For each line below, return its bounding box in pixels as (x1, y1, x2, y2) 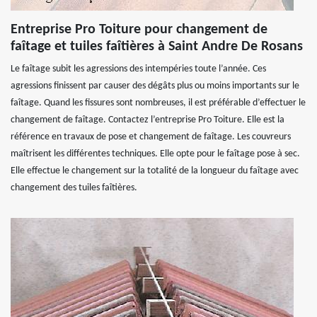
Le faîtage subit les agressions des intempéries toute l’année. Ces (11, 63, 266, 74)
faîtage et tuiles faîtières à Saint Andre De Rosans (11, 39, 303, 54)
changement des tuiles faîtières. (11, 182, 137, 193)
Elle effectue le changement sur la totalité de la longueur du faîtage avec (11, 165, 299, 176)
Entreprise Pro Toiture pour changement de (11, 22, 267, 37)
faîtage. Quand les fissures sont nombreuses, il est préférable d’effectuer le (11, 97, 306, 108)
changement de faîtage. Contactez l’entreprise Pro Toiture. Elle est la (11, 114, 284, 125)
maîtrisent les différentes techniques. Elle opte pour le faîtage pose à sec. (11, 148, 300, 159)
